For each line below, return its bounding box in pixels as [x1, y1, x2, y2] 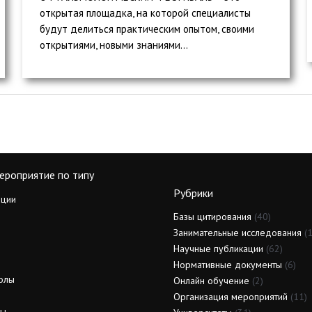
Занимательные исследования [173, 226, 302, 239]
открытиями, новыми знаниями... [40, 38, 189, 52]
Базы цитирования [173, 210, 251, 223]
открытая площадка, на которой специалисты [40, 6, 251, 19]
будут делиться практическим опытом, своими [40, 22, 255, 36]
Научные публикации [173, 242, 263, 255]
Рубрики [173, 185, 213, 200]
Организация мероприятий [173, 290, 288, 303]
